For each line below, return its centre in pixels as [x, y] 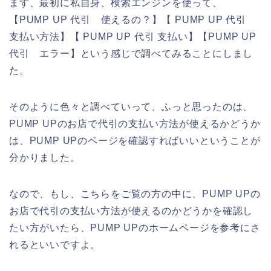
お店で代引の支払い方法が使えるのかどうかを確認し [131, 211]
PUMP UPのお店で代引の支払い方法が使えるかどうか [135, 123]
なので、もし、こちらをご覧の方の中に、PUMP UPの [135, 194]
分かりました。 [45, 157]
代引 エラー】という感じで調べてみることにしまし [131, 53]
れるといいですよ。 [55, 244]
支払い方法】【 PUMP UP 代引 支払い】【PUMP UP [133, 36]
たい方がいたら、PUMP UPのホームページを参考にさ [135, 227]
